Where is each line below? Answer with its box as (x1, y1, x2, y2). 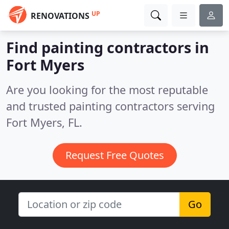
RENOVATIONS (31, 10, 89, 21)
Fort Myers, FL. (6, 115, 82, 130)
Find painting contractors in (6, 37, 209, 57)
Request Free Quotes (65, 148, 164, 162)
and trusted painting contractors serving (6, 99, 215, 113)
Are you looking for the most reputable (6, 82, 208, 97)
